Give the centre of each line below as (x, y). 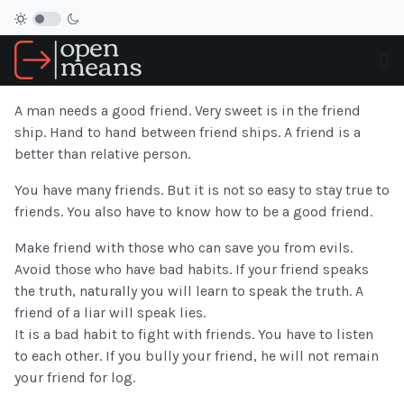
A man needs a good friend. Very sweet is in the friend (188, 111)
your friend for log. (75, 378)
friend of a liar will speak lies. (110, 313)
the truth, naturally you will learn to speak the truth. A (189, 291)
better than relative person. (102, 154)
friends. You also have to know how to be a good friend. (193, 212)
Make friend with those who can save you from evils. (184, 248)
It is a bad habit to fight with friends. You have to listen (194, 335)
